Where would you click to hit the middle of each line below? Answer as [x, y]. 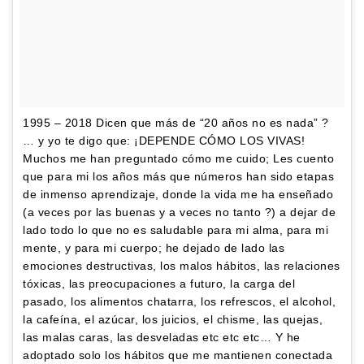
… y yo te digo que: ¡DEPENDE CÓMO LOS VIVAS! [164, 140]
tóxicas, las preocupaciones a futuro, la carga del [159, 283]
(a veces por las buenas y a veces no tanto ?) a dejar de [179, 212]
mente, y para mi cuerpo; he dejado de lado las [154, 247]
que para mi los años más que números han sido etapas [178, 176]
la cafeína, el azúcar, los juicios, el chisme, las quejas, [173, 319]
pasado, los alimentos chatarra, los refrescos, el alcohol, [179, 301]
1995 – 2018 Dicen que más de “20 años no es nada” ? [176, 122]
